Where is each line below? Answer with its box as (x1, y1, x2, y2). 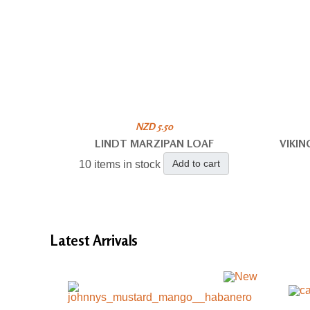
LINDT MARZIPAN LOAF (94, 136, 214, 150)
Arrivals (92, 232, 138, 249)
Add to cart (172, 158, 221, 169)
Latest (50, 232, 93, 249)
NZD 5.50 (135, 120, 173, 132)
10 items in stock (79, 158, 161, 171)
